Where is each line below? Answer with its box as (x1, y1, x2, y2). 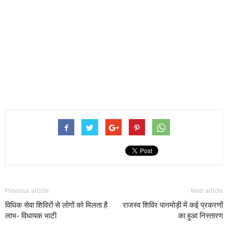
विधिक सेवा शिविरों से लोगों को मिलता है (5, 200, 107, 210)
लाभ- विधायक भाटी (5, 211, 56, 220)
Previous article (5, 187, 49, 194)
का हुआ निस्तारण (178, 211, 223, 220)
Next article (191, 187, 223, 194)
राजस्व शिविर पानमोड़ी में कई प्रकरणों (123, 200, 223, 210)
